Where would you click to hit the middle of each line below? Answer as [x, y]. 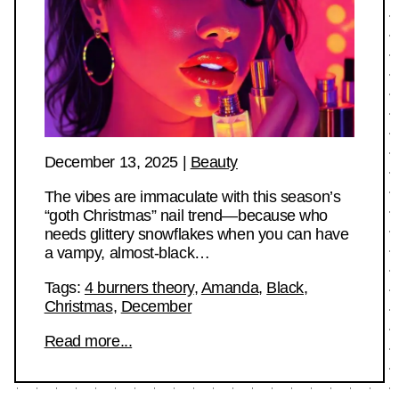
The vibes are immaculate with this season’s [192, 197]
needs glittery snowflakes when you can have [196, 235]
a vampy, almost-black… [127, 253]
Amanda [230, 288]
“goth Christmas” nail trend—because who [186, 216]
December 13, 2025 [111, 163]
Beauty [214, 163]
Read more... [88, 342]
